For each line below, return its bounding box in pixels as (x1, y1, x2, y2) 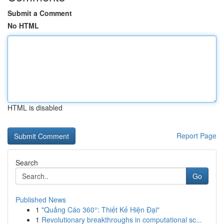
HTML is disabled (7, 102, 62, 112)
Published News (15, 194, 66, 204)
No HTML (7, 20, 39, 30)
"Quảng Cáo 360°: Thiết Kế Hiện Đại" (41, 204, 159, 214)
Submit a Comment (7, 8, 72, 18)
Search (15, 157, 38, 167)
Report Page (176, 130, 216, 140)
